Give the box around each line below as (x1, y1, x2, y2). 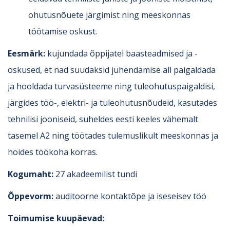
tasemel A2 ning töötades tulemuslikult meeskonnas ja (8, 129, 218, 141)
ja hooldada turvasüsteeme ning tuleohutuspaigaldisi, (8, 80, 215, 92)
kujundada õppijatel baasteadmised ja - (45, 47, 198, 59)
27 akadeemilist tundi (53, 168, 137, 180)
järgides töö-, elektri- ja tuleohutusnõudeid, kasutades (8, 97, 217, 108)
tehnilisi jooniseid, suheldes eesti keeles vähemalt (8, 113, 198, 125)
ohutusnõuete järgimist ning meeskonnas (28, 9, 190, 21)
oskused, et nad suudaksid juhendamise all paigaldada (8, 64, 216, 75)
